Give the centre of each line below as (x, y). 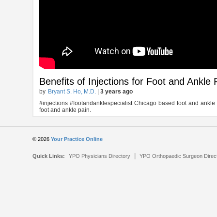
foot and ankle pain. (65, 110)
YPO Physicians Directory (100, 156)
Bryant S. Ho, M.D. (72, 92)
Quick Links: (49, 156)
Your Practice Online (77, 139)
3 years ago (117, 92)
